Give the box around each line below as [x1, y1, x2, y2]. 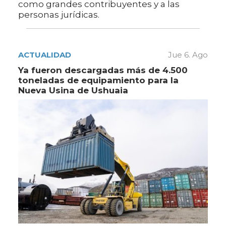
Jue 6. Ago [168, 50, 208, 60]
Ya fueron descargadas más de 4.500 [18, 65, 188, 76]
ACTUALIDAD [18, 50, 71, 60]
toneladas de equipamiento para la [18, 75, 179, 86]
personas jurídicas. [18, 10, 99, 20]
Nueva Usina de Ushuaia [18, 85, 128, 96]
